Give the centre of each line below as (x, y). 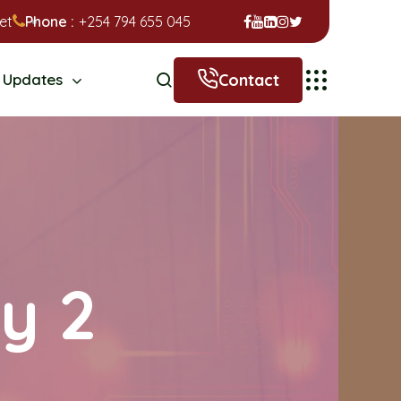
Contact (249, 80)
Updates (33, 79)
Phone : (50, 21)
